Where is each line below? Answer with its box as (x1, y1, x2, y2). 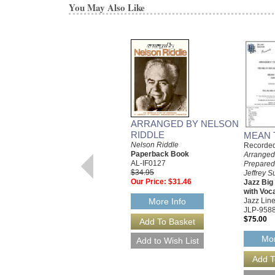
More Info (149, 196, 187, 207)
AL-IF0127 (131, 158, 166, 168)
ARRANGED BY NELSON (131, 118, 239, 129)
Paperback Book (131, 149, 189, 158)
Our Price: (131, 177, 166, 186)
